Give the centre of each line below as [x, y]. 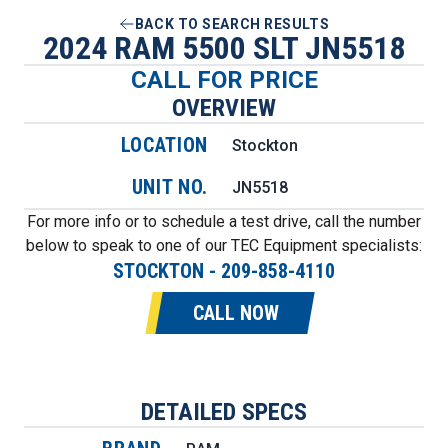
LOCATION [164, 145]
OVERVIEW [224, 108]
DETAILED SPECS [224, 412]
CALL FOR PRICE [224, 80]
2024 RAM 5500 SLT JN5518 [224, 48]
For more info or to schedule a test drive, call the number [224, 221]
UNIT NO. [169, 187]
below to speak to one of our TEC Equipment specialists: [224, 245]
